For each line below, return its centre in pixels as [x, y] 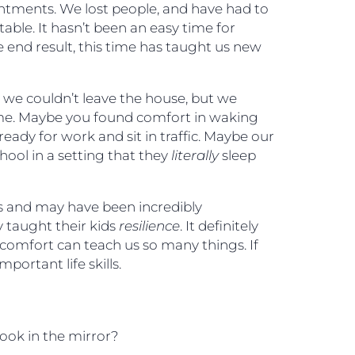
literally [195, 155]
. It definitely [219, 225]
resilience [150, 225]
